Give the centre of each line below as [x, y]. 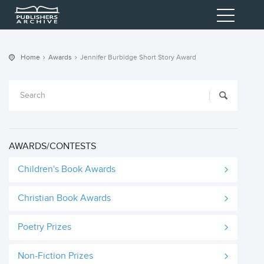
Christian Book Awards [64, 198]
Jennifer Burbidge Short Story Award [138, 57]
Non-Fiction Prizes [55, 256]
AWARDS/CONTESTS [52, 146]
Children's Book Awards [67, 169]
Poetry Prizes [44, 227]
